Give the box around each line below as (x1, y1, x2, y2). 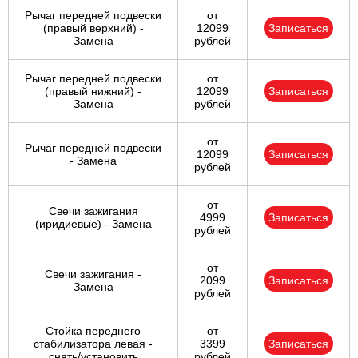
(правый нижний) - (45, 85, 141, 98)
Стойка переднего (46, 324, 141, 338)
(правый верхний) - (42, 22, 144, 35)
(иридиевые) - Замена (34, 217, 152, 231)
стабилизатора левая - (34, 337, 153, 351)
